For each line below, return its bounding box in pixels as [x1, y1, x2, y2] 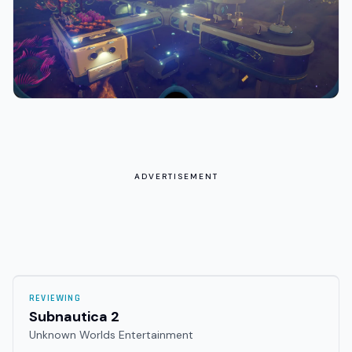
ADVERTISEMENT [134, 170, 218, 181]
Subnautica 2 [29, 307, 119, 327]
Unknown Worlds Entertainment [29, 328, 193, 343]
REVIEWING [29, 292, 81, 305]
